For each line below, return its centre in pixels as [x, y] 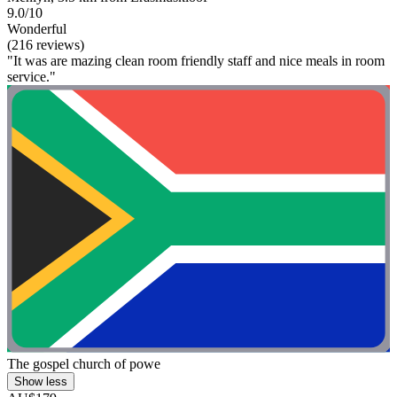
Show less [41, 382]
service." [31, 76]
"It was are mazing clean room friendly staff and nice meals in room [196, 60]
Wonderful [37, 28]
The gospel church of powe [84, 364]
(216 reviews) [46, 44]
